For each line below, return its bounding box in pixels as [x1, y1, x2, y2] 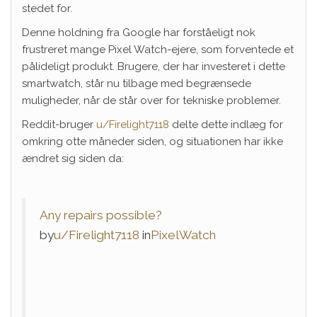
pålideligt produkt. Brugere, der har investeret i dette [22, 60, 285, 73]
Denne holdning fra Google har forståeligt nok [22, 26, 255, 39]
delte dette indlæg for [169, 118, 283, 131]
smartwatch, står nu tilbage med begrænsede [22, 77, 251, 90]
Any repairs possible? [40, 208, 162, 222]
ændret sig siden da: [22, 152, 124, 165]
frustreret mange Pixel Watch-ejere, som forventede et [22, 43, 294, 56]
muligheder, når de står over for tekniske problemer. [22, 94, 281, 107]
